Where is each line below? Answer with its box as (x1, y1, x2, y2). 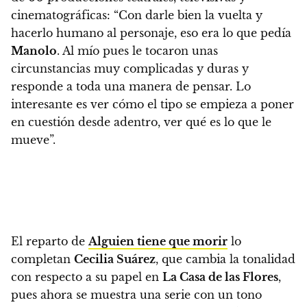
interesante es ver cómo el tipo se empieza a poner (11, 97, 294, 111)
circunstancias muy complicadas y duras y (11, 61, 249, 75)
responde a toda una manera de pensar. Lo (11, 79, 251, 93)
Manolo (11, 43, 57, 58)
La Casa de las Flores (162, 269, 278, 284)
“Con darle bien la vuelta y (110, 8, 262, 22)
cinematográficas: (11, 8, 110, 22)
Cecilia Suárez (74, 251, 156, 266)
